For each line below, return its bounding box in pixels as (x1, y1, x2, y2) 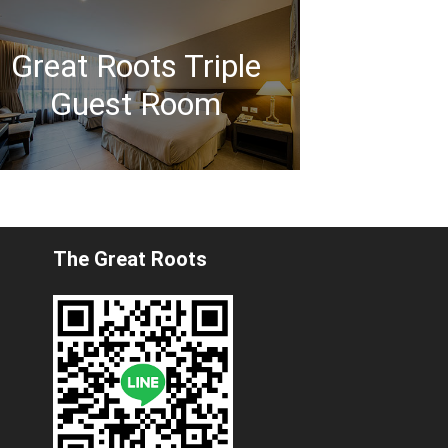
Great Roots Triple (10, 46, 261, 85)
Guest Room (50, 84, 222, 123)
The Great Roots (52, 246, 207, 271)
